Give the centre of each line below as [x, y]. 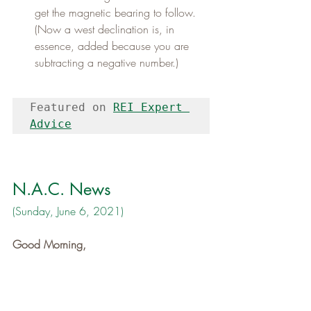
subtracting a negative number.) [107, 63]
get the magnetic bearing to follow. [117, 13]
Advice [51, 124]
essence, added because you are [114, 46]
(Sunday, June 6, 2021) [68, 211]
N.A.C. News [62, 190]
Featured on [72, 108]
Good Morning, [49, 245]
